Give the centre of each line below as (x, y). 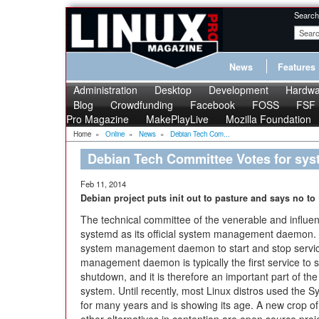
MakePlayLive (177, 119)
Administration (105, 90)
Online (115, 134)
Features (297, 67)
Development (239, 90)
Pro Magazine (98, 119)
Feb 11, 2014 (103, 184)
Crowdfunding (142, 105)
